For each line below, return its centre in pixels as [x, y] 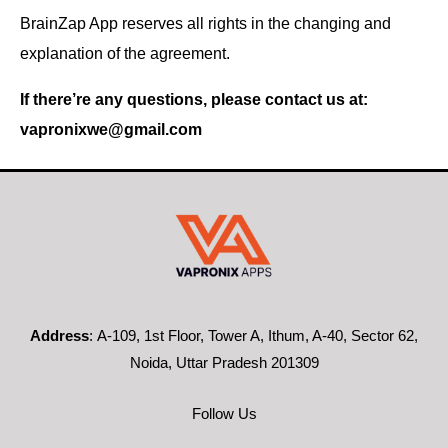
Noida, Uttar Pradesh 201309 [224, 362]
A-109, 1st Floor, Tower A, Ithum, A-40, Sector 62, [257, 335]
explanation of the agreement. [125, 52]
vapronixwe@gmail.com [111, 129]
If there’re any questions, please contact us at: [194, 99]
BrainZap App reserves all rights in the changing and [205, 22]
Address [59, 335]
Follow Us [224, 414]
